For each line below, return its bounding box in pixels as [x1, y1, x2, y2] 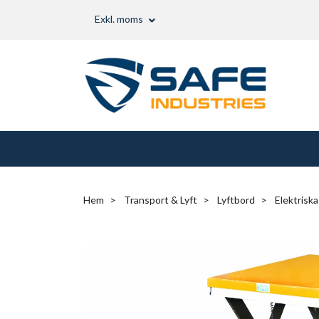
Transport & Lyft [124, 193, 197, 206]
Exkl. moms [95, 13, 145, 26]
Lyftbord [217, 193, 255, 206]
